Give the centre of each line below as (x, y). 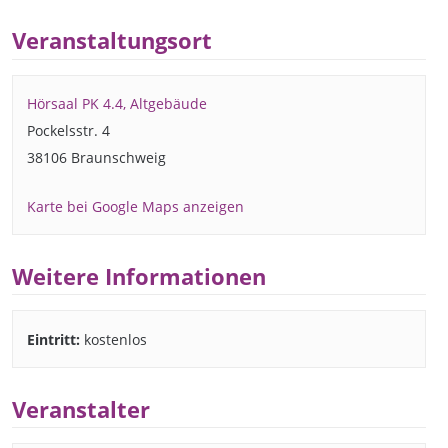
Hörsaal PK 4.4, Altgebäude (117, 104)
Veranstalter (80, 409)
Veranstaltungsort (111, 41)
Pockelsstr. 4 (69, 131)
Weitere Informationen (138, 276)
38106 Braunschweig (97, 158)
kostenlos (114, 339)
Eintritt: (54, 339)
